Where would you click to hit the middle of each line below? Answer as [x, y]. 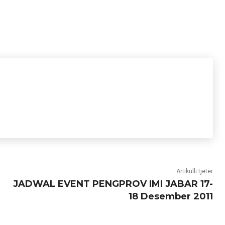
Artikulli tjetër [194, 171]
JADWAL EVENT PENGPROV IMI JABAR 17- [113, 184]
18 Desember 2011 [171, 196]
